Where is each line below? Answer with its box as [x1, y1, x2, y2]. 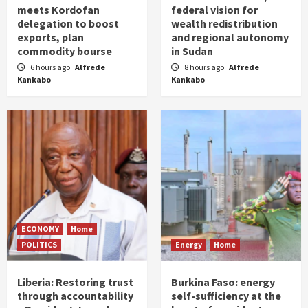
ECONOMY [21, 223, 59, 234]
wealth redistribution [171, 16, 278, 31]
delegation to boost [17, 16, 119, 31]
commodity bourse [17, 44, 112, 58]
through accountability [17, 289, 133, 303]
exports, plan [17, 30, 84, 45]
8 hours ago [184, 62, 225, 73]
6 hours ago [30, 62, 71, 73]
